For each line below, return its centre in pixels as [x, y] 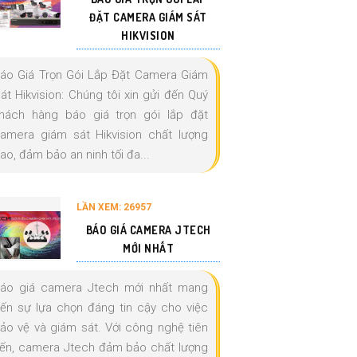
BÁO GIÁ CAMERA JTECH [148, 230]
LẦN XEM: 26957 [114, 208]
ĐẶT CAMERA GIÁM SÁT [148, 18]
